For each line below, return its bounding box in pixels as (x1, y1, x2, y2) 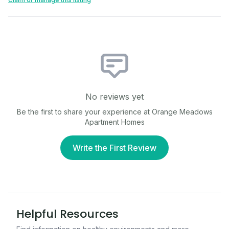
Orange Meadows (151, 107, 213, 116)
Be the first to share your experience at (16, 107, 152, 116)
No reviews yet (85, 91, 144, 102)
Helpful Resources (16, 206, 119, 222)
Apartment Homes (84, 118, 145, 126)
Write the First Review (73, 143, 156, 153)
